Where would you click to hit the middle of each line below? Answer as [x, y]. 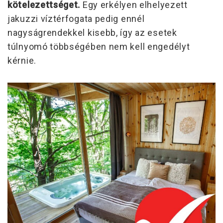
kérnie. [22, 61]
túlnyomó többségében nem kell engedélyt [99, 47]
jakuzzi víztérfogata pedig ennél [76, 19]
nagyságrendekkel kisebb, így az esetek [92, 33]
